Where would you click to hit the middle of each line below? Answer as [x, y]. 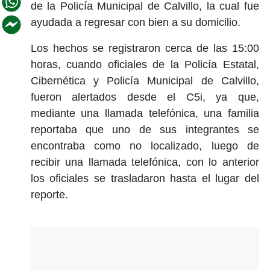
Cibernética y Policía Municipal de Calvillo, [145, 80]
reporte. [51, 194]
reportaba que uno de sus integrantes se [145, 129]
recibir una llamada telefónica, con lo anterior [145, 162]
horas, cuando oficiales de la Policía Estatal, [145, 64]
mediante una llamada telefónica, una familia [145, 113]
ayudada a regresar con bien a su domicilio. [137, 22]
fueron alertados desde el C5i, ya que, [145, 97]
